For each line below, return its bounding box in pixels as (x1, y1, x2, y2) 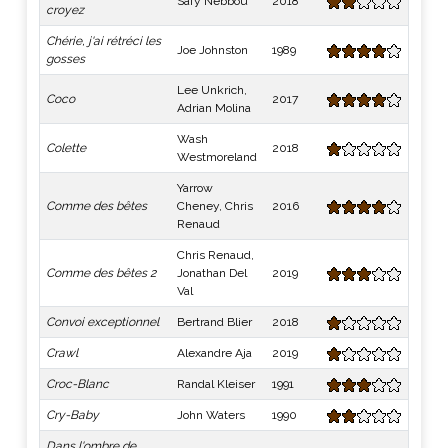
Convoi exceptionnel (46, 315, 159, 329)
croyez (46, 3, 84, 17)
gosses (46, 52, 85, 66)
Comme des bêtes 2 (46, 266, 156, 280)
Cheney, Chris (177, 199, 253, 213)
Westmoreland (177, 150, 257, 164)
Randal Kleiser (177, 377, 255, 391)
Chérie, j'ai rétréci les (46, 34, 161, 48)
